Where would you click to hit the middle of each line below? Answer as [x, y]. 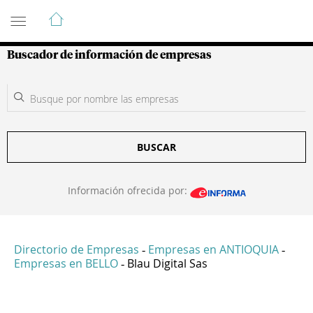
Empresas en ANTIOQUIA [213, 250]
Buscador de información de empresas [109, 55]
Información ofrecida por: [129, 190]
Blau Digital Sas [167, 264]
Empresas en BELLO [66, 264]
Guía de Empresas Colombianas [132, 13]
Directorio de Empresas [77, 250]
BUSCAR [156, 147]
